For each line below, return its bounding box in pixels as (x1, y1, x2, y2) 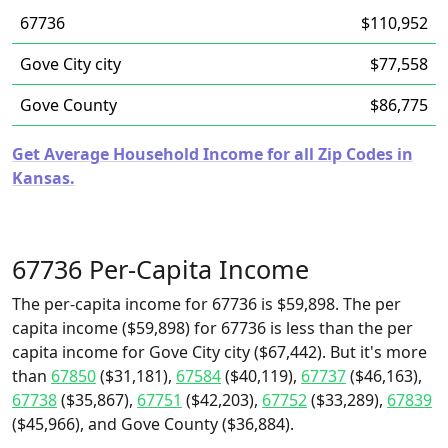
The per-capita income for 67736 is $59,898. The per (12, 293, 401, 315)
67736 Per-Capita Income (12, 252, 309, 286)
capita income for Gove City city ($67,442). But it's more (12, 341, 427, 363)
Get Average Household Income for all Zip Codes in (12, 143, 413, 165)
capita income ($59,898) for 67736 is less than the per (12, 317, 413, 339)
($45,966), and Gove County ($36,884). (12, 413, 294, 435)
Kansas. (12, 167, 75, 189)
